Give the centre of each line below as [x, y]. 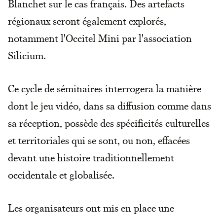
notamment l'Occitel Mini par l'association [100, 38]
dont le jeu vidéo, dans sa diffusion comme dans [110, 106]
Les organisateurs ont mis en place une [91, 208]
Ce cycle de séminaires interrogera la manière [105, 89]
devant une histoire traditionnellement [91, 158]
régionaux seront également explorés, [87, 21]
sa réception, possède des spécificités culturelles [109, 123]
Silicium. [27, 55]
